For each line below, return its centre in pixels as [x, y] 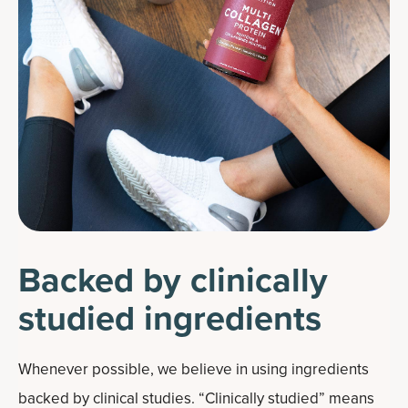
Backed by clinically [173, 279]
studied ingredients [170, 317]
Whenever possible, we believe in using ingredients [194, 369]
